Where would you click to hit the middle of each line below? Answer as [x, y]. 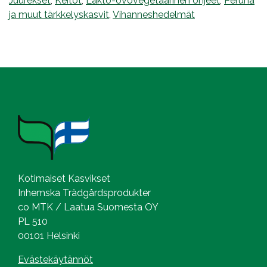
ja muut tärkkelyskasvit [59, 15]
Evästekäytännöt [55, 259]
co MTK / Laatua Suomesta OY [88, 207]
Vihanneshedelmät [154, 15]
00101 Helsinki [49, 235]
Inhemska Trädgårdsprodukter [84, 193]
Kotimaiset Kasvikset [64, 178]
